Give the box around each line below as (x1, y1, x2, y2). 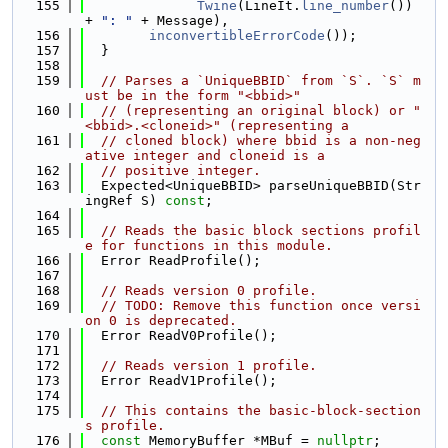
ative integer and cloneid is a (85, 148, 325, 163)
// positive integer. (101, 163, 261, 178)
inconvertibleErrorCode (149, 28, 325, 43)
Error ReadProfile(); (85, 253, 261, 268)
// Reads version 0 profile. (101, 283, 317, 298)
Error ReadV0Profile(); (85, 328, 277, 343)
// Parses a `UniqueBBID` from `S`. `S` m (101, 73, 421, 88)
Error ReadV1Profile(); (85, 373, 277, 388)
